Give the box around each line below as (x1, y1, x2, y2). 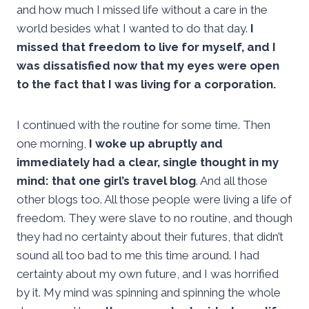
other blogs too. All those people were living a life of (17, 192, 292, 207)
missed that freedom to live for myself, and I (17, 40, 276, 54)
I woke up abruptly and (89, 137, 223, 151)
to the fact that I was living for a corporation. (17, 77, 276, 92)
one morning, (17, 137, 89, 151)
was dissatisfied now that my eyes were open (17, 59, 279, 73)
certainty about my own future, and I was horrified (17, 267, 279, 281)
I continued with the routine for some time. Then (17, 118, 270, 132)
